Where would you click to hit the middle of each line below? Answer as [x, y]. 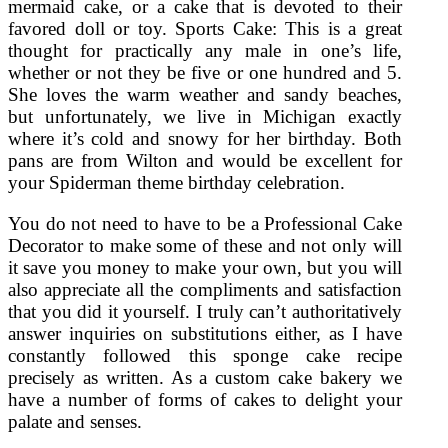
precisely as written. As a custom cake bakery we [205, 378]
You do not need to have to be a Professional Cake [205, 224]
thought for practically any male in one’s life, [205, 51]
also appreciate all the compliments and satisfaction [205, 290]
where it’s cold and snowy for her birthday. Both [205, 139]
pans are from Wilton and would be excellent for [205, 161]
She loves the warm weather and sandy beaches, [205, 95]
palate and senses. [75, 422]
